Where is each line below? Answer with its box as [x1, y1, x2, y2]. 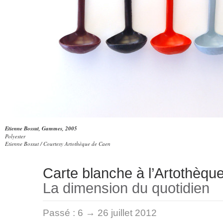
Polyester [5, 132, 25, 140]
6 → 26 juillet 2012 [78, 208, 157, 218]
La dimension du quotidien [43, 180, 210, 196]
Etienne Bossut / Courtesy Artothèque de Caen [5, 140, 111, 147]
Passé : [43, 208, 78, 218]
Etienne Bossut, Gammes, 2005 [5, 124, 77, 132]
